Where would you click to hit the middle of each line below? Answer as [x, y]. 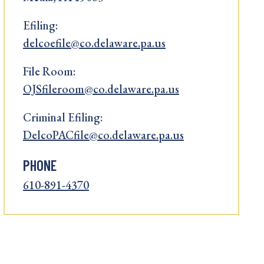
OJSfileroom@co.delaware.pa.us [101, 89]
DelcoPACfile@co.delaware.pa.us [103, 135]
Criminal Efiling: [63, 117]
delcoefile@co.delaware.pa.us [94, 43]
